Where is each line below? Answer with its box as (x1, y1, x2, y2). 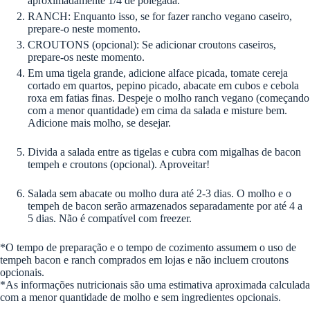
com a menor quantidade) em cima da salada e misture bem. (28, 104, 287, 116)
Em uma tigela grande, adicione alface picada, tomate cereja (28, 66, 288, 79)
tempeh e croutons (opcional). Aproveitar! (28, 158, 210, 170)
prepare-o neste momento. (28, 22, 140, 35)
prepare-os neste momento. (28, 51, 145, 63)
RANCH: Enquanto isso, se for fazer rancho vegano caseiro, (28, 10, 292, 22)
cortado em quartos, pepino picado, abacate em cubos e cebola (28, 79, 299, 91)
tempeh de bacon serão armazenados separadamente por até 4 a (28, 199, 302, 212)
